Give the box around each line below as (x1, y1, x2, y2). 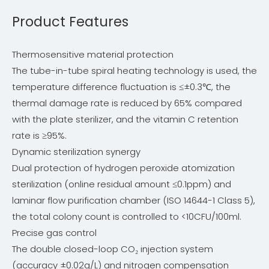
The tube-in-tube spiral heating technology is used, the (12, 64, 257, 77)
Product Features (12, 12, 128, 32)
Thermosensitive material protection (12, 48, 174, 61)
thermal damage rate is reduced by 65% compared (12, 97, 242, 110)
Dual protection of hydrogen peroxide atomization (12, 162, 235, 175)
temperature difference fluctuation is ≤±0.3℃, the (12, 80, 231, 94)
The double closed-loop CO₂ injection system (12, 243, 213, 256)
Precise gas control (12, 226, 97, 240)
